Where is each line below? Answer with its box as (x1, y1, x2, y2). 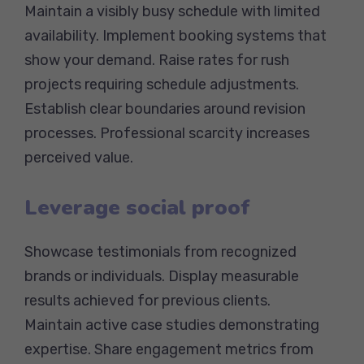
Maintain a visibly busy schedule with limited (24, 2, 320, 20)
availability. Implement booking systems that (24, 26, 327, 45)
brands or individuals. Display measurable (24, 266, 299, 285)
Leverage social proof (24, 193, 250, 222)
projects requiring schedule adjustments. (24, 75, 299, 93)
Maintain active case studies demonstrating (24, 315, 319, 334)
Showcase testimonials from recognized (24, 242, 297, 261)
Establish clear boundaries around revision (24, 99, 305, 118)
